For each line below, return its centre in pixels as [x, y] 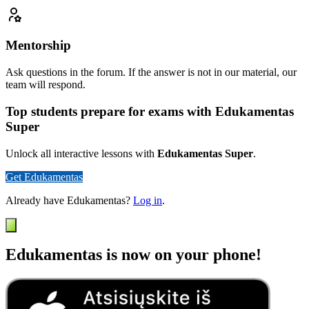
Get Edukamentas [44, 177]
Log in [148, 200]
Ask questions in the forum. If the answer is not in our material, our [151, 72]
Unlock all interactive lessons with [81, 153]
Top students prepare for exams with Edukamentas [150, 111]
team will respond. [46, 85]
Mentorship [38, 46]
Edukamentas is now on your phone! [133, 255]
